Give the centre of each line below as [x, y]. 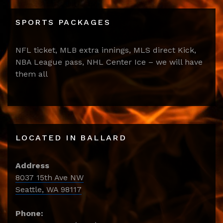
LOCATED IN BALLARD [71, 138]
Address [32, 166]
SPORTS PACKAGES [63, 22]
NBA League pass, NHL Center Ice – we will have [109, 62]
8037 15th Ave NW [50, 178]
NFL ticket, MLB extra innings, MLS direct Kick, [106, 50]
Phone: [29, 214]
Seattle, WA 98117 [49, 190]
